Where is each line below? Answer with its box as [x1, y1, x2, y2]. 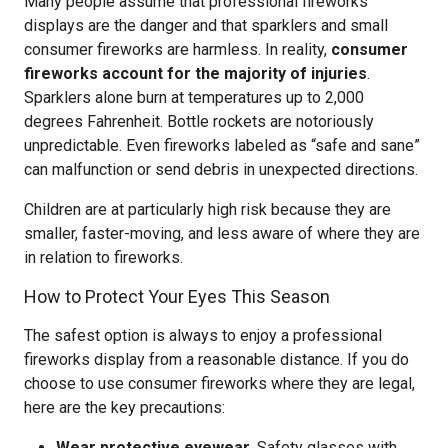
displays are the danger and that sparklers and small [24, 16, 388, 35]
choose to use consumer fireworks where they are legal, [24, 374, 415, 393]
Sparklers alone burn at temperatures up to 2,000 [24, 88, 364, 107]
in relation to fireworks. [24, 248, 183, 267]
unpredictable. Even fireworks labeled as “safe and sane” [24, 136, 420, 155]
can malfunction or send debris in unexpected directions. [24, 160, 418, 179]
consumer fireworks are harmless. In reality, [24, 40, 331, 59]
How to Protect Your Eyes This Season [24, 286, 330, 307]
